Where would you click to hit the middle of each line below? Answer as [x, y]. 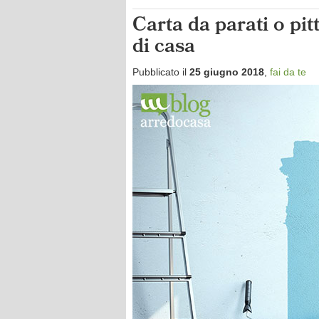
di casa [164, 48]
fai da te [288, 72]
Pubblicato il [161, 72]
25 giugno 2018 [227, 72]
